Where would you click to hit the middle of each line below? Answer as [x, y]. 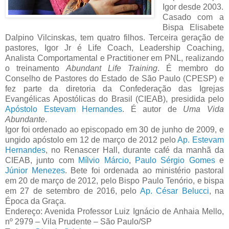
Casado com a [193, 17]
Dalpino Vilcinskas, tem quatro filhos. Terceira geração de [114, 38]
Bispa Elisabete [193, 28]
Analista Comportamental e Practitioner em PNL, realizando [114, 58]
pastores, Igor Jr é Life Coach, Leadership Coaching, [114, 48]
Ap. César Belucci [174, 191]
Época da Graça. [36, 201]
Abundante [25, 120]
